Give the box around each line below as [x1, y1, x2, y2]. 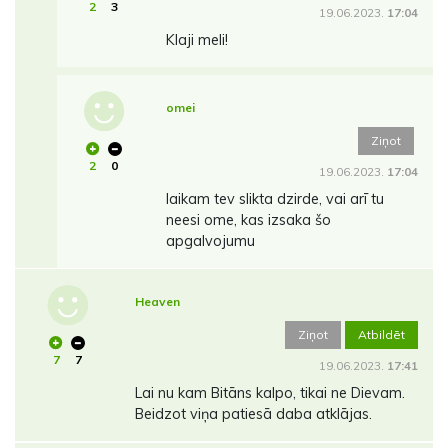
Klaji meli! [165, 31, 228, 50]
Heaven [134, 294, 180, 310]
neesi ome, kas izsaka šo [165, 211, 331, 230]
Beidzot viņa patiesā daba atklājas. [134, 405, 372, 424]
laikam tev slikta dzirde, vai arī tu [165, 190, 384, 209]
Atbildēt [358, 327, 405, 343]
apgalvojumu [165, 232, 255, 251]
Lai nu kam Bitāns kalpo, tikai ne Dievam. [134, 384, 405, 403]
